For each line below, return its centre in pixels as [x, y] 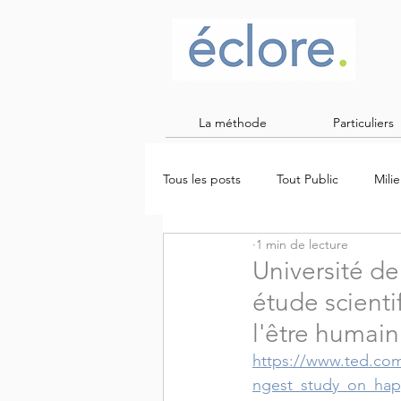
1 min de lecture [302, 244]
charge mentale [243, 250]
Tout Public [307, 179]
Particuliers [363, 123]
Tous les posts [202, 179]
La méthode [233, 123]
